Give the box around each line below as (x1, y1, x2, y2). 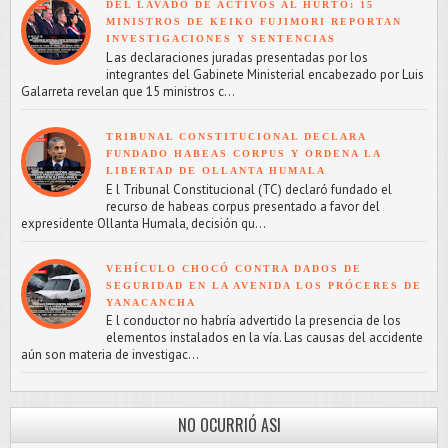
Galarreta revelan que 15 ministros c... (21, 82, 235, 100)
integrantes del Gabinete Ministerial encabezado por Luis (106, 65, 424, 83)
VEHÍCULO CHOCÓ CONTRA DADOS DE (106, 262, 362, 274)
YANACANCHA (106, 296, 196, 308)
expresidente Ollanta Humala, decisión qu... (21, 214, 266, 232)
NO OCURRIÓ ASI (177, 413, 281, 438)
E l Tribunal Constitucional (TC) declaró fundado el (106, 180, 392, 198)
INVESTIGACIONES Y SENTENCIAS (106, 33, 336, 45)
